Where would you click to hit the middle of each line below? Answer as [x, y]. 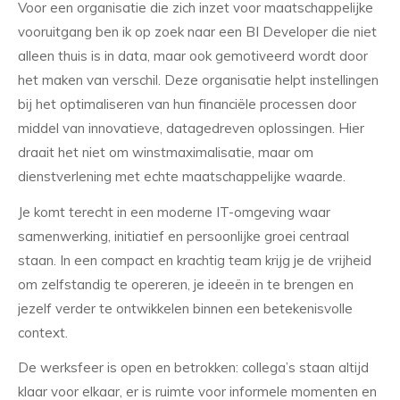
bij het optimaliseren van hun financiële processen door [187, 104]
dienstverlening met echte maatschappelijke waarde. [182, 176]
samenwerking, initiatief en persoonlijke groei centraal [183, 236]
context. [43, 332]
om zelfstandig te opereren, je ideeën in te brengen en [186, 284]
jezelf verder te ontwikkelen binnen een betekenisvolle [185, 308]
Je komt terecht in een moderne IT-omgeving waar [174, 212]
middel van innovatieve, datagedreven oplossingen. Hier [191, 128]
